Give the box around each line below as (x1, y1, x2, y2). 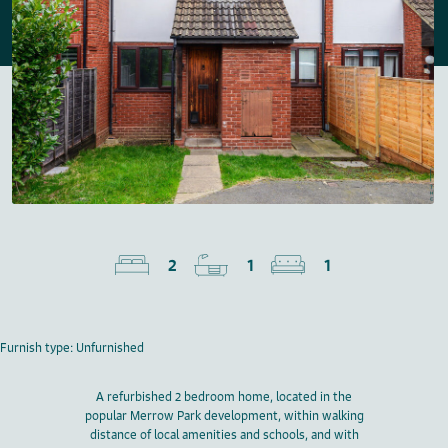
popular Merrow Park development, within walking (84, 408, 364, 424)
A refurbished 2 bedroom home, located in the (96, 389, 352, 405)
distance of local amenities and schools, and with (89, 427, 359, 443)
